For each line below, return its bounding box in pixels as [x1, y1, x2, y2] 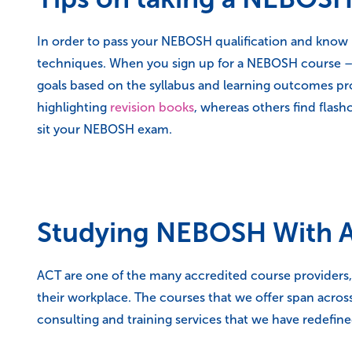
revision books [110, 101, 194, 114]
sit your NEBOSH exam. [37, 123, 172, 136]
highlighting [37, 101, 107, 114]
